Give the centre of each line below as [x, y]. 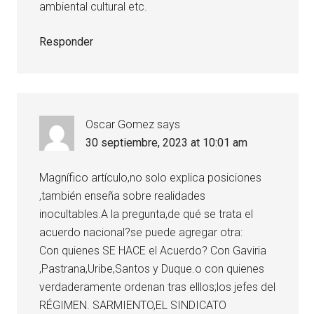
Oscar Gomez [120, 125]
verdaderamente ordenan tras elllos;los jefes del [158, 287]
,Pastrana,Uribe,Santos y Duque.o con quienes [152, 269]
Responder [67, 42]
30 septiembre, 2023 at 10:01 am [167, 143]
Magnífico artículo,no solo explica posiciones [151, 178]
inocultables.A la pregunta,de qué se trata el [146, 214]
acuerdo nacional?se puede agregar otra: [141, 233]
